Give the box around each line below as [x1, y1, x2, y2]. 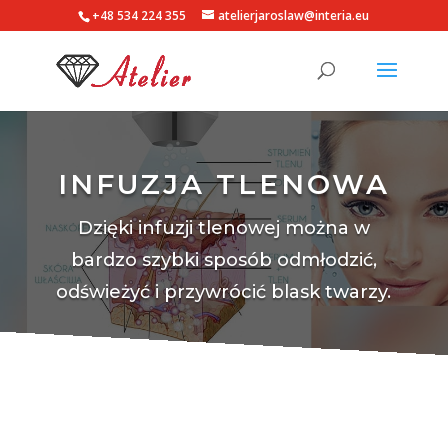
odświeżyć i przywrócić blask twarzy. [56, 280, 392, 303]
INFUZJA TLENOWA [57, 166, 390, 201]
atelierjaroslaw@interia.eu [218, 7, 370, 24]
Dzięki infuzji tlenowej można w [77, 216, 370, 239]
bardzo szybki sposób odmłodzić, [70, 248, 377, 271]
